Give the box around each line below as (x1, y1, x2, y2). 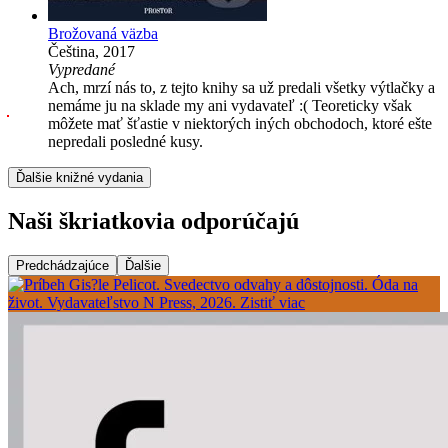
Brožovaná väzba (48, 25, 158, 43)
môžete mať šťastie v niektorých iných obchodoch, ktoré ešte (48, 115, 432, 133)
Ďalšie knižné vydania (16, 170, 143, 186)
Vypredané (48, 61, 115, 79)
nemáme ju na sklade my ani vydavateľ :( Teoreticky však (48, 97, 412, 115)
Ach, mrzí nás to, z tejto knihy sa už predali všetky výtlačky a (48, 79, 435, 97)
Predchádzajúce (16, 257, 109, 273)
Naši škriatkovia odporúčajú (8, 207, 299, 234)
